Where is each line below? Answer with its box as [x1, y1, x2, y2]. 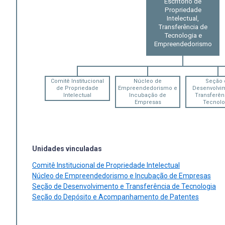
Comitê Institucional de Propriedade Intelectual [32, 161, 180, 169]
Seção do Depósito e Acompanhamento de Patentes [32, 192, 199, 201]
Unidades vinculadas [32, 144, 102, 153]
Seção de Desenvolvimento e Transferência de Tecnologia [32, 182, 216, 190]
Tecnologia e [164, 32, 202, 40]
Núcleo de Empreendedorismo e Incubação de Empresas [32, 171, 211, 180]
